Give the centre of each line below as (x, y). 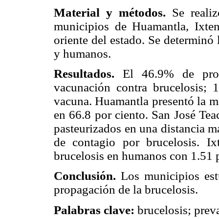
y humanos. (82, 54)
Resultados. (84, 74)
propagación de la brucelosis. (126, 190)
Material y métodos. (110, 13)
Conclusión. (85, 176)
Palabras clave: (94, 210)
